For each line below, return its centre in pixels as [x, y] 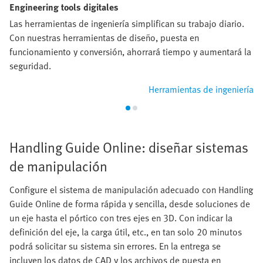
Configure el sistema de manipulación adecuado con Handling [131, 189]
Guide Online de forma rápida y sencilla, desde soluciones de [130, 203]
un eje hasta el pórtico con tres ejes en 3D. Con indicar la [121, 218]
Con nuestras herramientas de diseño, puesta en [104, 37]
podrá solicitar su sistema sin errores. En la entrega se [115, 246]
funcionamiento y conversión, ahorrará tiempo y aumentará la [130, 51]
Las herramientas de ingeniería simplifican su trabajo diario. [127, 23]
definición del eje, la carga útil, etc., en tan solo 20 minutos [126, 232]
